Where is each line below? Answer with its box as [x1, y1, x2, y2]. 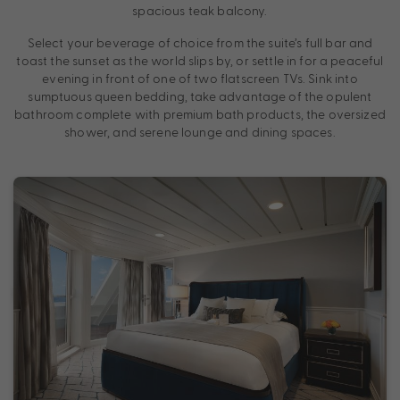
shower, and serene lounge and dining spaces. [64, 123, 336, 139]
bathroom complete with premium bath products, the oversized [14, 105, 386, 121]
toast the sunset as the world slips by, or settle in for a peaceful [16, 52, 384, 68]
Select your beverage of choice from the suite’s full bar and [27, 34, 373, 50]
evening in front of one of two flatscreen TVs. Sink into [42, 70, 358, 86]
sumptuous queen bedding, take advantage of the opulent [28, 87, 372, 104]
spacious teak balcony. [132, 2, 268, 18]
